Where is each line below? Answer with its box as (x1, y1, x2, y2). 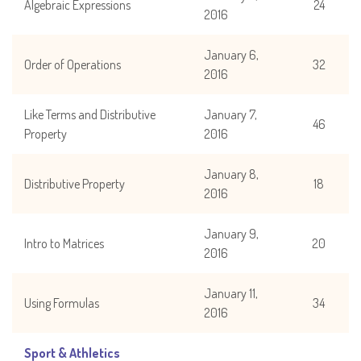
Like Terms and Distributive (24, 106, 156, 122)
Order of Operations (24, 56, 121, 73)
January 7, (204, 106, 257, 122)
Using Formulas (24, 294, 99, 311)
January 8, (204, 165, 259, 182)
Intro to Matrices (24, 234, 104, 251)
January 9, (204, 225, 259, 242)
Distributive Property (24, 175, 125, 192)
